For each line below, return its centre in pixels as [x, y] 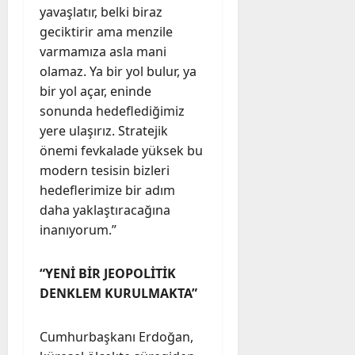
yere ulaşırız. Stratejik [104, 130]
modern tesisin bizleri [105, 170]
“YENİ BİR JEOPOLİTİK [108, 273]
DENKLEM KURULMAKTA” [118, 293]
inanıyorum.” [78, 229]
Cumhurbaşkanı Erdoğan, [116, 336]
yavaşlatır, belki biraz [101, 11]
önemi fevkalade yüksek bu [121, 150]
